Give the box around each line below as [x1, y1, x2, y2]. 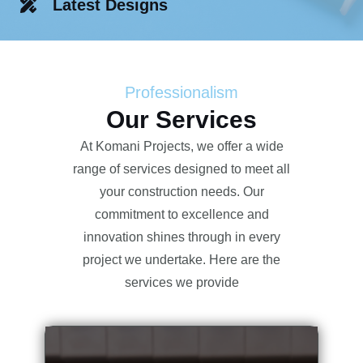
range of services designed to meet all [73, 161, 290, 176]
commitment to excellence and [94, 207, 269, 221]
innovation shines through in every [83, 229, 280, 244]
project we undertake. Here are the [83, 252, 280, 267]
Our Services [106, 105, 257, 133]
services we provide [124, 275, 239, 289]
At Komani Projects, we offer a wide [79, 139, 284, 153]
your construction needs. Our [99, 184, 264, 199]
